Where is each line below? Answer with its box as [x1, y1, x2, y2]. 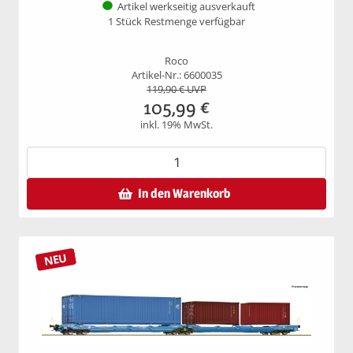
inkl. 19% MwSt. [140, 117, 213, 132]
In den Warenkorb [138, 185, 230, 201]
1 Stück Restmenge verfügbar [108, 14, 245, 28]
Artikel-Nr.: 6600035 [131, 68, 222, 82]
